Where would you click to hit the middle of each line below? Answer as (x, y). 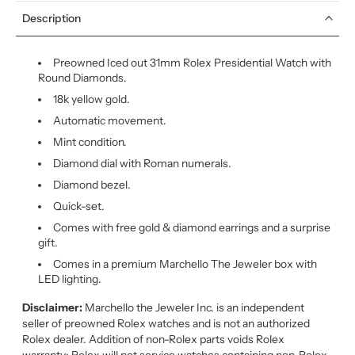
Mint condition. (90, 141)
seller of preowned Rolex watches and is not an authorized (166, 323)
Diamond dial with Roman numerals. (142, 163)
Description (52, 18)
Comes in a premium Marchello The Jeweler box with (185, 263)
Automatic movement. (109, 120)
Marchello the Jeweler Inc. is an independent (193, 307)
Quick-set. (78, 206)
